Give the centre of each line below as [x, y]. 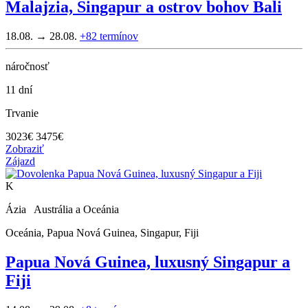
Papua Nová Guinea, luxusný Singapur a [148, 262]
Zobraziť [25, 148]
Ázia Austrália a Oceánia [65, 209]
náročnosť [27, 66]
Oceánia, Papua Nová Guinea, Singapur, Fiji [102, 232]
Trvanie [22, 113]
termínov [119, 36]
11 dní [19, 89]
